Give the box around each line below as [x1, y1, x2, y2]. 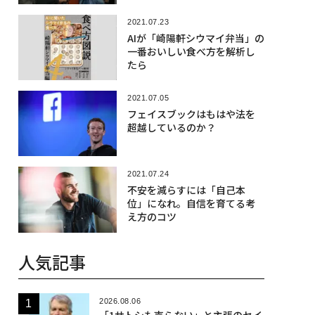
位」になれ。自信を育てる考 [127, 196, 255, 211]
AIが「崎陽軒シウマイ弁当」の [127, 30, 264, 45]
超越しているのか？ [127, 120, 216, 134]
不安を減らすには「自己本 [127, 183, 245, 198]
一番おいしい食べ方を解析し [127, 44, 255, 58]
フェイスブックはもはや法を [127, 106, 255, 121]
